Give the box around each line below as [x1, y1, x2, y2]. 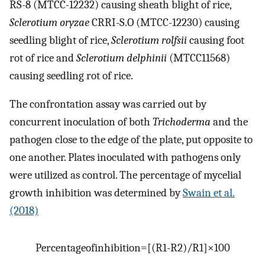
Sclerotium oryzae [9, 15, 89, 29]
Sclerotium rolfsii [111, 33, 187, 47]
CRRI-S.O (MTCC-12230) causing [89, 15, 240, 29]
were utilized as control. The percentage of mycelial [9, 169, 241, 182]
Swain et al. [183, 186, 235, 200]
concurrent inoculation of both [9, 115, 153, 129]
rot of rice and [9, 51, 76, 64]
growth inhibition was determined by [9, 186, 183, 200]
